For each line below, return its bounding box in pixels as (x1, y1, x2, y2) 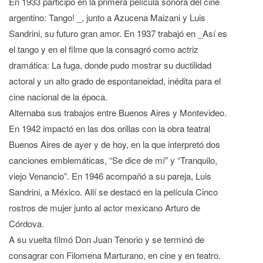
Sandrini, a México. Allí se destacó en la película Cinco (9, 186, 218, 198)
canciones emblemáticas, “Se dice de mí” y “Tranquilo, (9, 154, 217, 167)
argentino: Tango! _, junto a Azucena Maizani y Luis (9, 11, 205, 24)
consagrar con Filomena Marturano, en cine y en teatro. (9, 249, 221, 262)
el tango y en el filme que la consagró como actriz (9, 43, 198, 56)
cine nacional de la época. (9, 90, 107, 103)
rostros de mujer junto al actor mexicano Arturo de (9, 201, 200, 214)
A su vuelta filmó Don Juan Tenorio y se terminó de (9, 233, 204, 246)
